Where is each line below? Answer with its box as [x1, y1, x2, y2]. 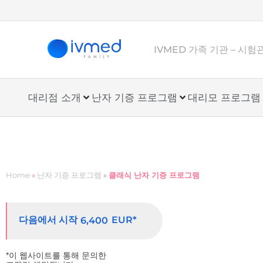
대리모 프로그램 [188, 92, 261, 103]
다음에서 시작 [19, 214, 77, 225]
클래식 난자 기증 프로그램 [109, 170, 200, 180]
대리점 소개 [28, 92, 81, 103]
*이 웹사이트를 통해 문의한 [6, 250, 106, 261]
